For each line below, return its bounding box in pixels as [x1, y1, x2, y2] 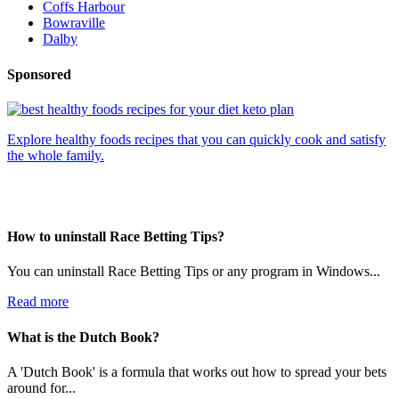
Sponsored [7, 66, 71, 82]
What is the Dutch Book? [7, 329, 159, 345]
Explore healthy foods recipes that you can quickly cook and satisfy [7, 131, 386, 147]
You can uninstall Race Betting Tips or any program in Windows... [7, 264, 380, 280]
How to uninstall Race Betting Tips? [7, 229, 224, 245]
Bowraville [43, 15, 105, 31]
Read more [7, 294, 69, 310]
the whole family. [7, 147, 104, 163]
